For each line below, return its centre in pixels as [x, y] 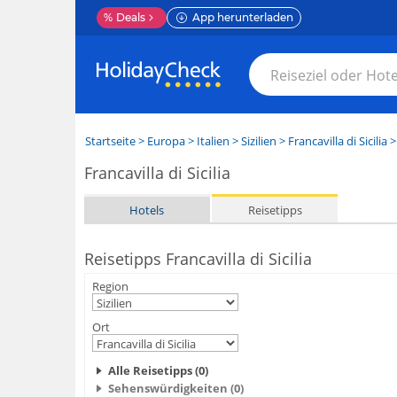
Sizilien [258, 141]
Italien [213, 141]
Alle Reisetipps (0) [158, 370]
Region [110, 286]
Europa [166, 141]
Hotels [147, 210]
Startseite [110, 141]
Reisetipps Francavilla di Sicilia [198, 259]
